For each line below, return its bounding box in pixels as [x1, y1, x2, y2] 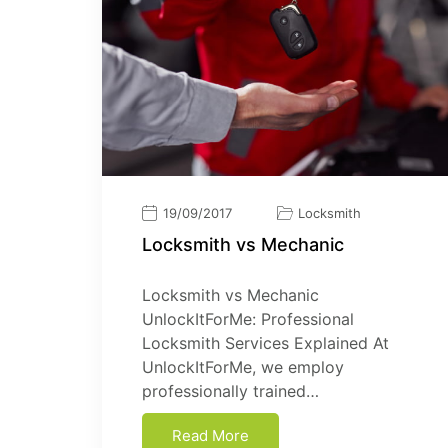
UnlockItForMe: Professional [142, 308, 354, 329]
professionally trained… [142, 380, 319, 401]
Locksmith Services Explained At [142, 332, 389, 353]
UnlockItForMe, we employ [142, 356, 344, 377]
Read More [172, 425, 249, 445]
